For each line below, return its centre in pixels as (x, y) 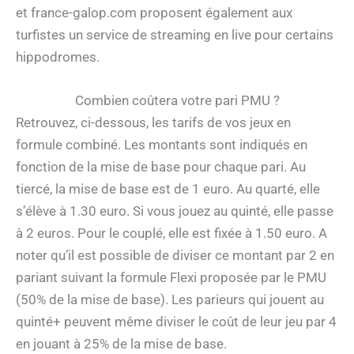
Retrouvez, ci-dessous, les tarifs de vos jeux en (153, 123)
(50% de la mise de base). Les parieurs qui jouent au (170, 300)
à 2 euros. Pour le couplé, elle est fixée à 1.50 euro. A (171, 233)
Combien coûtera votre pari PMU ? (177, 101)
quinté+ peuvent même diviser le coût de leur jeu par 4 (176, 322)
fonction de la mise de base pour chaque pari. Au (161, 167)
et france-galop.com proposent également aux (154, 13)
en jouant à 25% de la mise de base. (121, 344)
